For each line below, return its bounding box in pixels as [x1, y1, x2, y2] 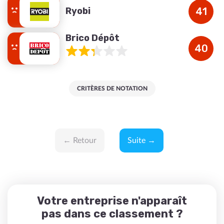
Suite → [127, 136, 155, 144]
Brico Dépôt [65, 32, 119, 43]
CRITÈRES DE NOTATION [76, 85, 147, 91]
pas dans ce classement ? [41, 207, 183, 220]
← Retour [63, 136, 96, 144]
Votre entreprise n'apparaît [37, 194, 187, 207]
